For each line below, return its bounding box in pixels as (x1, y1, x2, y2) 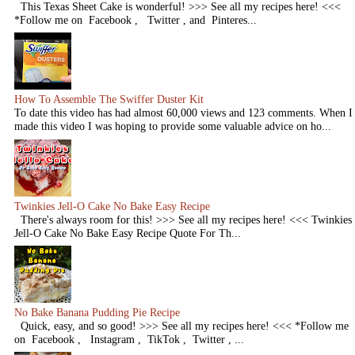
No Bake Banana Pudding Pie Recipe (14, 305, 180, 319)
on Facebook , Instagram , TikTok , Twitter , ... (14, 332, 244, 345)
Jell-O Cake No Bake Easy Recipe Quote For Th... (14, 226, 241, 239)
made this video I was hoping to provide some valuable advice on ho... (14, 120, 331, 133)
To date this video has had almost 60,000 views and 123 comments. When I (14, 106, 353, 120)
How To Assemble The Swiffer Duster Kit (14, 93, 204, 106)
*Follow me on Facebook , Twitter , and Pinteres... (14, 13, 257, 27)
